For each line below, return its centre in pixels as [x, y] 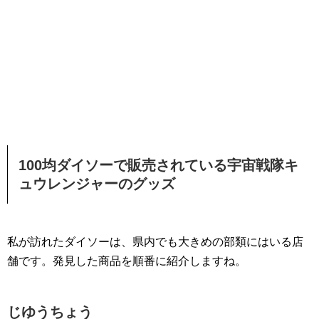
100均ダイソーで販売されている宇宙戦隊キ [158, 166]
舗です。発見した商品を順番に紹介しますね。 [127, 261]
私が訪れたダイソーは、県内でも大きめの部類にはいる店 [155, 242]
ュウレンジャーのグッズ [97, 184]
